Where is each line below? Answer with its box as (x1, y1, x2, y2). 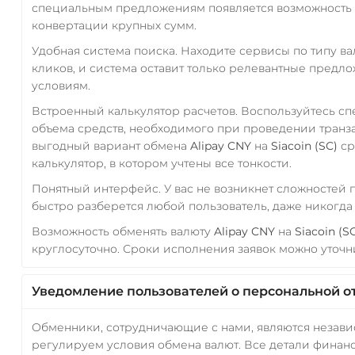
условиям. (31, 78, 90, 93)
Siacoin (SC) (270, 138, 338, 153)
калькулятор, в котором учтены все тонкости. (31, 155, 292, 170)
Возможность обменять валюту (31, 223, 214, 239)
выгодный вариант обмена (31, 138, 190, 153)
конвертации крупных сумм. (31, 17, 197, 32)
